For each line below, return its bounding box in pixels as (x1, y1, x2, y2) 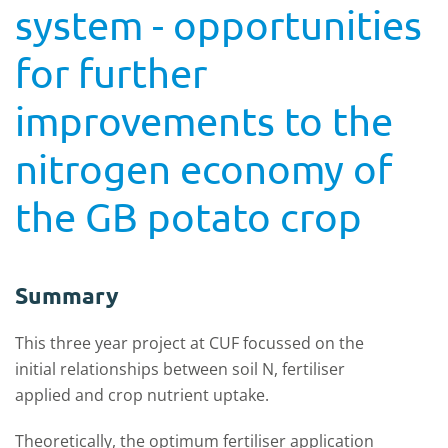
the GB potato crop (15, 193, 362, 240)
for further (15, 49, 207, 96)
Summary (15, 281, 119, 310)
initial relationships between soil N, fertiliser (15, 358, 345, 380)
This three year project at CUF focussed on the (15, 332, 364, 354)
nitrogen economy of (15, 145, 392, 192)
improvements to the (15, 97, 393, 144)
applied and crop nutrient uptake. (15, 384, 269, 406)
